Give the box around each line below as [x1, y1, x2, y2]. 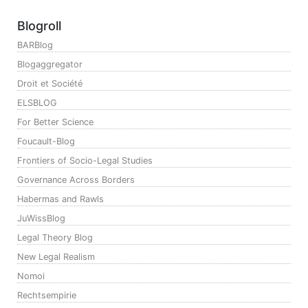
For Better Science [17, 116, 93, 127]
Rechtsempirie [17, 289, 76, 300]
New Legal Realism [17, 251, 95, 262]
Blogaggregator [17, 58, 82, 69]
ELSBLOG [17, 97, 57, 108]
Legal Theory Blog [17, 232, 93, 243]
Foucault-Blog [17, 135, 75, 146]
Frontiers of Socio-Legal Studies [17, 155, 153, 166]
